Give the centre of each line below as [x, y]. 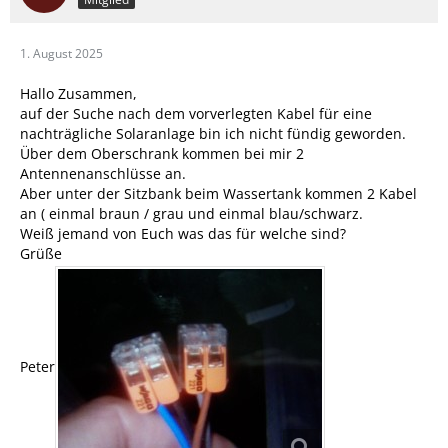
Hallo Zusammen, [78, 94]
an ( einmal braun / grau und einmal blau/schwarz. [191, 214]
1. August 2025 [61, 54]
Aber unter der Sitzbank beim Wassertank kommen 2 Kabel [218, 194]
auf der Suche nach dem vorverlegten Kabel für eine [196, 114]
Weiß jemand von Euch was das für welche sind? [183, 234]
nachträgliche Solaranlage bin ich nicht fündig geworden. [213, 134]
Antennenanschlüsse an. [103, 174]
